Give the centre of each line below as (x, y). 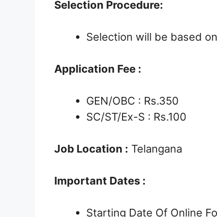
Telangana (155, 149)
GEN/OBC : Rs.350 (132, 101)
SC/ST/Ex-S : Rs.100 (136, 117)
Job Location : (91, 149)
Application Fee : (98, 69)
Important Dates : (100, 181)
